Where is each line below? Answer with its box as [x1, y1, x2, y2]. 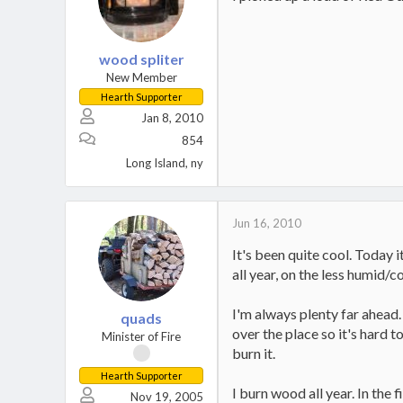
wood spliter [98, 50, 184, 67]
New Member [105, 70, 177, 85]
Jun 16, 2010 [232, 216, 301, 230]
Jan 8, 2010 [141, 111, 203, 125]
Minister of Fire [102, 329, 181, 344]
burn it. [232, 345, 275, 362]
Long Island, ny [126, 156, 203, 170]
